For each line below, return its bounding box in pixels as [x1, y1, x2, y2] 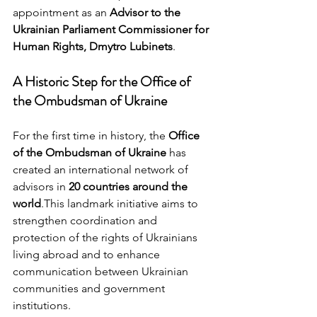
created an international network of [13, 163, 191, 177]
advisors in [13, 180, 69, 194]
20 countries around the [69, 180, 190, 194]
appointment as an [13, 6, 110, 20]
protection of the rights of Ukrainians [13, 231, 200, 245]
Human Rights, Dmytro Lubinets [13, 40, 173, 54]
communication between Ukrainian [13, 265, 191, 279]
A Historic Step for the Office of [13, 71, 193, 93]
